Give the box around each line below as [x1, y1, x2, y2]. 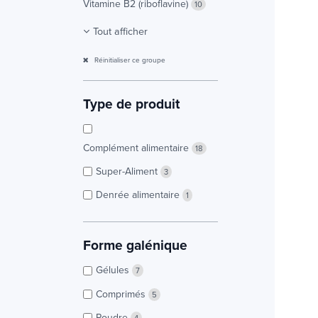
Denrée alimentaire [96, 187, 182, 202]
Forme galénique [83, 235, 187, 256]
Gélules [96, 263, 132, 278]
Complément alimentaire [83, 140, 192, 155]
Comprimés [96, 286, 148, 301]
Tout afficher [93, 23, 148, 38]
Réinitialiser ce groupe [92, 54, 165, 65]
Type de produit [83, 93, 180, 114]
